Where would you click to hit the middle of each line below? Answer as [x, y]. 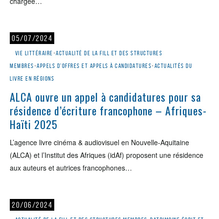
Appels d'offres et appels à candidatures [94, 66]
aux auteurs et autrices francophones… [71, 168]
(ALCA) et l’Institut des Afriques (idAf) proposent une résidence [107, 155]
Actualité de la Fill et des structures [109, 53]
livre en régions [32, 78]
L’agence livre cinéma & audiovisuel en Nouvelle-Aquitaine [99, 142]
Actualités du [173, 66]
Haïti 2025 [34, 124]
